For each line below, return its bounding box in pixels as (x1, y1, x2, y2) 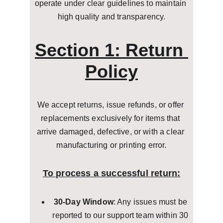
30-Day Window (53, 198, 113, 206)
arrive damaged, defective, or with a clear (36, 127, 187, 136)
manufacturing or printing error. (56, 141, 167, 149)
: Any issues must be (113, 198, 190, 206)
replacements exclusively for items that (41, 114, 182, 122)
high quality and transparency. (57, 12, 166, 21)
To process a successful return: (42, 168, 181, 178)
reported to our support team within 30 (52, 211, 191, 220)
